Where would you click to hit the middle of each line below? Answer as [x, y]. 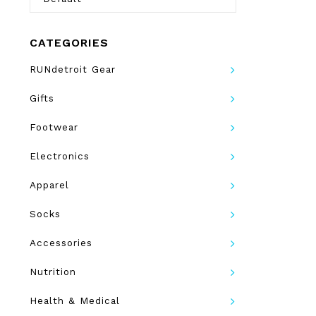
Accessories [61, 243]
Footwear [54, 127]
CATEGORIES [69, 43]
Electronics [60, 156]
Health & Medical [75, 300]
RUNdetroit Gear [73, 69]
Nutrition [53, 272]
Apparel [49, 185]
